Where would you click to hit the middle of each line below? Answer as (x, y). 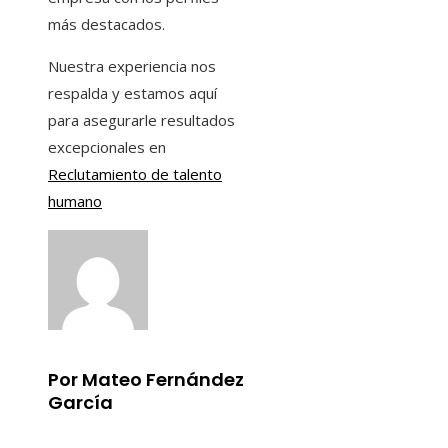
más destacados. (106, 23)
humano (75, 200)
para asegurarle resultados (141, 119)
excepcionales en (107, 146)
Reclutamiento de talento (135, 173)
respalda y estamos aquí (132, 92)
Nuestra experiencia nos (132, 65)
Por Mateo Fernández (146, 379)
